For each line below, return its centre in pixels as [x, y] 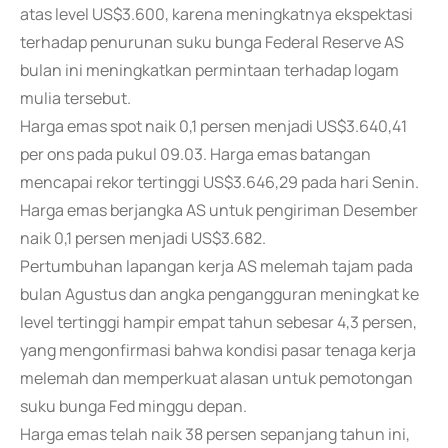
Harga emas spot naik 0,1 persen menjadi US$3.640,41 [213, 126]
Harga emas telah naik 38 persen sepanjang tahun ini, [215, 434]
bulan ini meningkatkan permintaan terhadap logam [209, 70]
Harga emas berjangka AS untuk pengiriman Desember [219, 210]
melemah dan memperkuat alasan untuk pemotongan [216, 378]
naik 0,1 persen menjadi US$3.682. [143, 238]
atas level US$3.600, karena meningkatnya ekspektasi [216, 14]
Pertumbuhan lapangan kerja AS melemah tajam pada [216, 266]
